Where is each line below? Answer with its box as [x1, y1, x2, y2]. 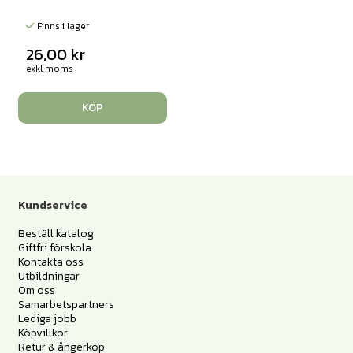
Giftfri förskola [17, 239, 91, 256]
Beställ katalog [17, 225, 94, 242]
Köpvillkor [17, 324, 68, 341]
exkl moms [25, 61, 73, 76]
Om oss [17, 281, 55, 299]
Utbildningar [17, 267, 80, 284]
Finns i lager [34, 19, 89, 34]
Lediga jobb [17, 310, 76, 327]
